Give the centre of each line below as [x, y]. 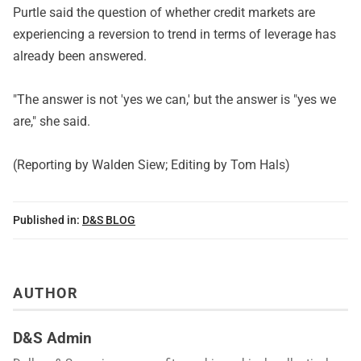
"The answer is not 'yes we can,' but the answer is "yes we [174, 100]
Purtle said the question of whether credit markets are [164, 12]
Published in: [46, 220]
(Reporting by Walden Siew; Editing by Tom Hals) [151, 165]
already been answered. [80, 56]
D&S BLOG [109, 220]
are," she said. [52, 121]
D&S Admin [52, 338]
